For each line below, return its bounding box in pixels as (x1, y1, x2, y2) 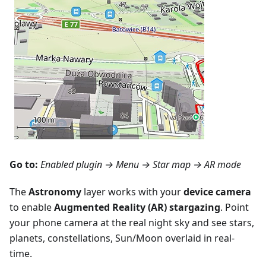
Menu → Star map (116, 158, 191, 172)
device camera (183, 185, 251, 199)
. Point (220, 201, 249, 214)
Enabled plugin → (40, 158, 116, 172)
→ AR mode (191, 158, 241, 172)
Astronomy (28, 185, 81, 199)
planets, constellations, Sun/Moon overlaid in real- (9, 232, 235, 245)
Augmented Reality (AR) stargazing (54, 201, 220, 214)
